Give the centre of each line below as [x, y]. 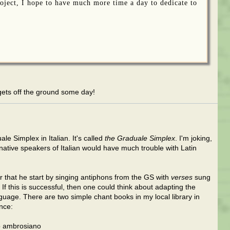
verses [182, 177]
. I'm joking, [194, 138]
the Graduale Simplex [140, 138]
